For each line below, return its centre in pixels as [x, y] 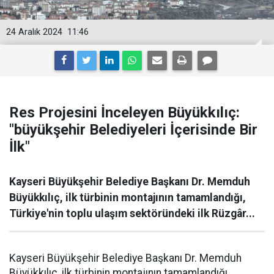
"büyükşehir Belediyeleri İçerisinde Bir [133, 130]
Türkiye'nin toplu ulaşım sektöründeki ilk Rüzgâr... [132, 213]
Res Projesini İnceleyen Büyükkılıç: [124, 113]
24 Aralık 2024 [34, 32]
